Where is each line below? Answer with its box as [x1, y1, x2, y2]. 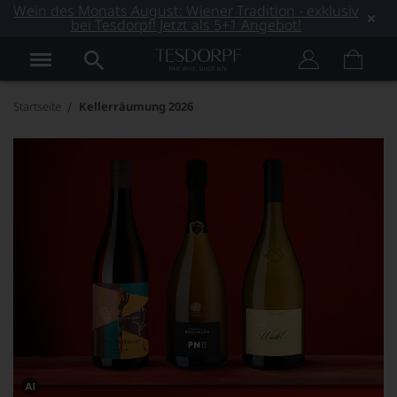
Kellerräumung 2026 [79, 98, 193, 114]
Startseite [13, 98, 61, 114]
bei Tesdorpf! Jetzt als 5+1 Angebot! [71, 15, 301, 35]
